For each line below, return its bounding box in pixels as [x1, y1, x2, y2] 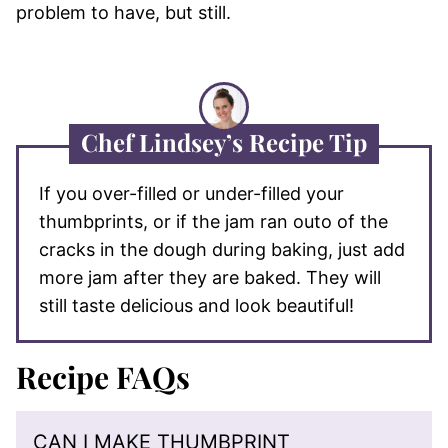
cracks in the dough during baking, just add [39, 238, 405, 260]
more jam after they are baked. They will [39, 266, 381, 288]
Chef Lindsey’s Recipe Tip [81, 125, 367, 158]
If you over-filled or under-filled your [39, 182, 344, 204]
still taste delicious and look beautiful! [39, 294, 354, 316]
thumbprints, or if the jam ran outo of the [39, 210, 388, 232]
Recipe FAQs [16, 356, 190, 397]
